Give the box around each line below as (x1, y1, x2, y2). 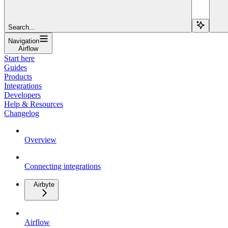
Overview (24, 135, 56, 144)
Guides (4, 63, 27, 72)
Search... (8, 23, 35, 31)
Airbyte (34, 180, 54, 188)
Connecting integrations (24, 161, 101, 170)
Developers (4, 90, 41, 99)
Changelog (4, 108, 39, 118)
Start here (4, 53, 35, 63)
